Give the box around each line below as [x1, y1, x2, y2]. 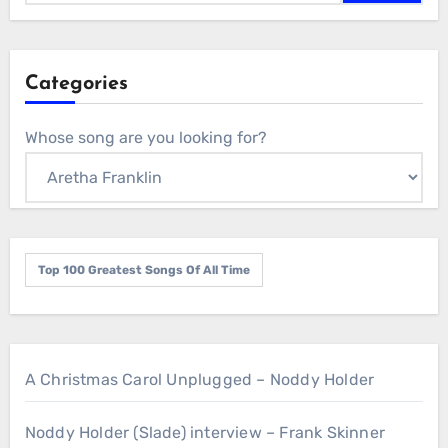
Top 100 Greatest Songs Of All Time [37, 263, 250, 278]
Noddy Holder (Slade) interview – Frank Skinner [24, 423, 385, 443]
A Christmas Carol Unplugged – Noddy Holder [24, 370, 375, 390]
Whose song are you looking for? [24, 128, 267, 148]
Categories [24, 74, 128, 95]
